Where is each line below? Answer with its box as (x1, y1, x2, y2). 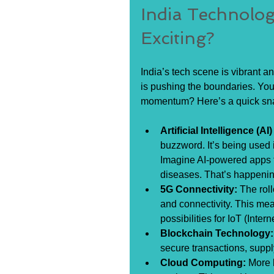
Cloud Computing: (160, 257, 246, 268)
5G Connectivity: (160, 184, 237, 194)
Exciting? (141, 28, 215, 48)
